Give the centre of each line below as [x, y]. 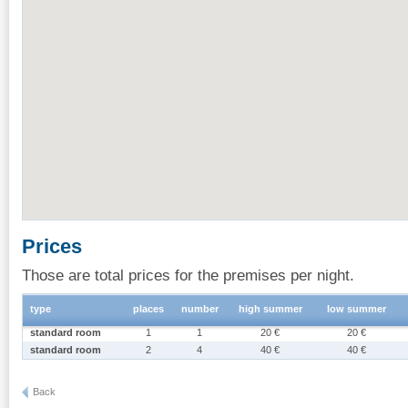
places [148, 308]
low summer [357, 308]
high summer [270, 308]
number [200, 308]
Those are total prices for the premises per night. [188, 275]
